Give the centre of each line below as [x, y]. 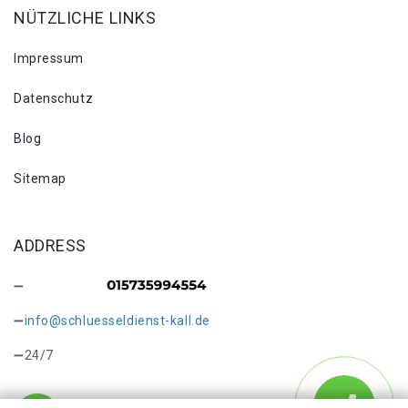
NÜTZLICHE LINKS [85, 18]
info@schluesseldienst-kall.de [117, 321]
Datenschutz [54, 98]
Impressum [49, 58]
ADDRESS [50, 245]
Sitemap [40, 178]
